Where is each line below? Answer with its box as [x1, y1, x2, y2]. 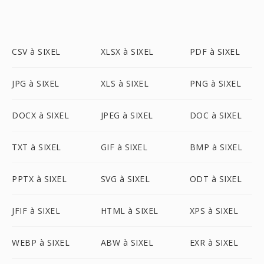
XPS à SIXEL [189, 205, 239, 216]
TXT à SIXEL [12, 141, 61, 153]
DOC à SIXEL [189, 110, 242, 121]
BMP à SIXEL [189, 141, 243, 153]
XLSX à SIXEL [100, 46, 154, 57]
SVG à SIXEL [100, 173, 150, 184]
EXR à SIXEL [189, 237, 239, 248]
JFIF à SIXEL [12, 205, 60, 216]
